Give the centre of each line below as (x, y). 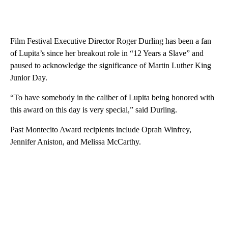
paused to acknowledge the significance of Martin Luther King (111, 65)
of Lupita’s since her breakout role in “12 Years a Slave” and (107, 53)
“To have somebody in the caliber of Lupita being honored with (112, 97)
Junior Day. (29, 77)
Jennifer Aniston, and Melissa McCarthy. (76, 141)
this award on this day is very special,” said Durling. (94, 109)
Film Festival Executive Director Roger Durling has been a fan (111, 41)
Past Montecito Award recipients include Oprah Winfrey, (101, 129)
